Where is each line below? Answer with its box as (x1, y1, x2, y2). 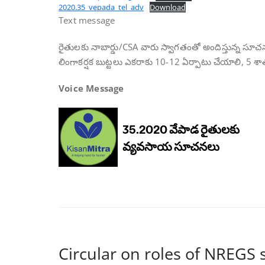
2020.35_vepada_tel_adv (59, 2, 144, 13)
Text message (59, 14, 115, 27)
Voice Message (59, 82, 124, 95)
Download (149, 2, 186, 13)
